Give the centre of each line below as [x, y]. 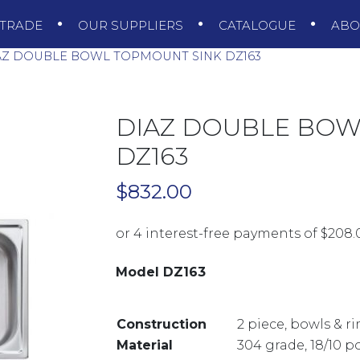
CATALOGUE [259, 25]
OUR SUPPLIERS [132, 25]
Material [145, 345]
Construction [162, 324]
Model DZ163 [161, 272]
